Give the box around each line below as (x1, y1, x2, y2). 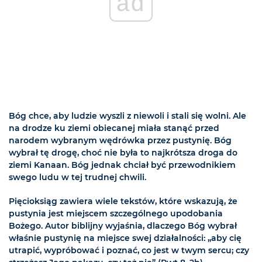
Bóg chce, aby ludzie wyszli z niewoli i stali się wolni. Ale (9, 110, 246, 121)
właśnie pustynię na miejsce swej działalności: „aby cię (9, 232, 242, 243)
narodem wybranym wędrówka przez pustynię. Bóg (9, 135, 232, 146)
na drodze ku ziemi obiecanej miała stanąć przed (9, 122, 219, 133)
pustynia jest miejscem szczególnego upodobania (9, 208, 223, 219)
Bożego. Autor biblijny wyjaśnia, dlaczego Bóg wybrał (9, 220, 237, 231)
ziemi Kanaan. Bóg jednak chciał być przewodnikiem (9, 159, 236, 170)
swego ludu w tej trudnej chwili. (9, 171, 146, 182)
